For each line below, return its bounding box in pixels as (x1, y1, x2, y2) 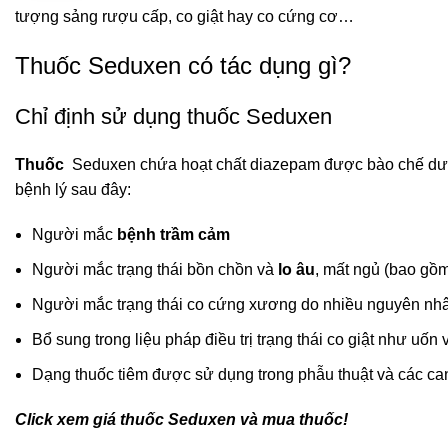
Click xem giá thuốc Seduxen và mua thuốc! (15, 411, 348, 429)
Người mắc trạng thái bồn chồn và (32, 261, 278, 279)
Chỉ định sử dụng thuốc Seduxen (15, 104, 332, 130)
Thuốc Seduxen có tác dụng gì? (15, 52, 351, 80)
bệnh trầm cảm (117, 226, 230, 244)
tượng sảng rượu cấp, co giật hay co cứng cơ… (15, 8, 354, 26)
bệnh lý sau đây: (15, 181, 131, 199)
